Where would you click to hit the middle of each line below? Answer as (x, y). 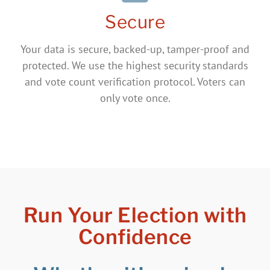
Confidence (135, 237)
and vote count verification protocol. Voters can (135, 82)
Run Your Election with (135, 215)
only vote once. (135, 98)
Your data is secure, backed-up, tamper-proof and (135, 49)
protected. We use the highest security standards (135, 66)
